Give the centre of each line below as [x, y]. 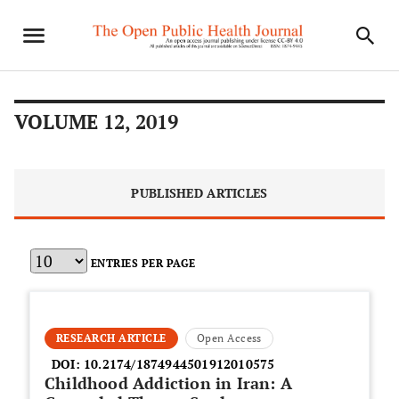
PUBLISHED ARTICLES [199, 193]
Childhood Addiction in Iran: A [168, 383]
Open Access [229, 338]
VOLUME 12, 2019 [96, 122]
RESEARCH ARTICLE [111, 338]
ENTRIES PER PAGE [143, 263]
